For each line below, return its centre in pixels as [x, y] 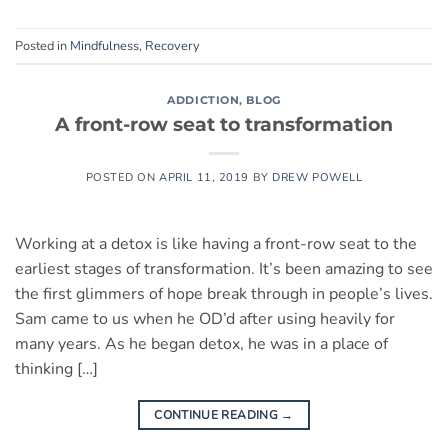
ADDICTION [203, 100]
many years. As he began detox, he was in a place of [201, 343]
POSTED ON [122, 177]
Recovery [172, 45]
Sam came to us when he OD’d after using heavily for [205, 318]
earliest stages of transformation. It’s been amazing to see [224, 268]
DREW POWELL [317, 177]
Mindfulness [104, 45]
